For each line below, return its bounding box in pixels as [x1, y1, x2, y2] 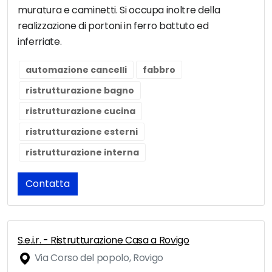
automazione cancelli [25, 64, 127, 76]
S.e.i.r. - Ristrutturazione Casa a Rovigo [18, 233, 189, 248]
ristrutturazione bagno [25, 84, 134, 97]
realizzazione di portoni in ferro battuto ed [18, 19, 209, 33]
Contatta [25, 177, 70, 191]
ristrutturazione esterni [25, 126, 138, 138]
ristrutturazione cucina [25, 105, 135, 118]
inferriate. [18, 35, 62, 49]
